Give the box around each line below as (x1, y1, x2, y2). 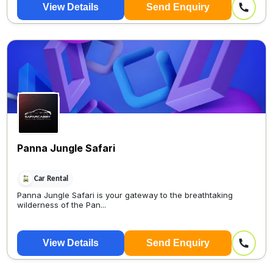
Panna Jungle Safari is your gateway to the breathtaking (17, 190, 233, 200)
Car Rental (34, 175, 69, 183)
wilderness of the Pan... (17, 200, 107, 210)
